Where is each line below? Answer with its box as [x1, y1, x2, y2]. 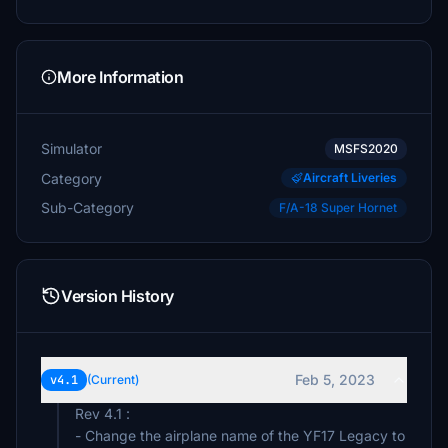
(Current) [87, 372, 139, 387]
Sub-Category [41, 198, 134, 216]
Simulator [41, 140, 102, 157]
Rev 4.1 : [75, 405, 130, 422]
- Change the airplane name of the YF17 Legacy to [75, 427, 405, 444]
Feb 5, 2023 [295, 371, 375, 388]
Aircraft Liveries [303, 170, 397, 185]
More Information [57, 67, 184, 87]
